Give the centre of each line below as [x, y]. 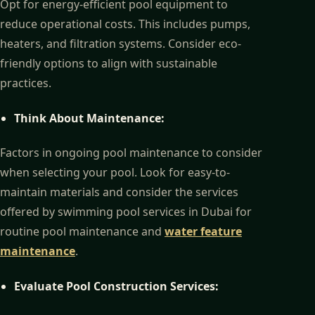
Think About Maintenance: [89, 118]
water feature [203, 232]
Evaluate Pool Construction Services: [116, 287]
